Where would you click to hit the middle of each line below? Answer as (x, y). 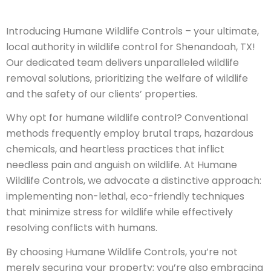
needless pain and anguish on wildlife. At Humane (122, 165)
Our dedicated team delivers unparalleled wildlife (122, 62)
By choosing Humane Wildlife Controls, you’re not (122, 252)
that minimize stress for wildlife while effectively (119, 212)
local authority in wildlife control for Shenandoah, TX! (131, 47)
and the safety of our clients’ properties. (102, 94)
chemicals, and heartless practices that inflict (115, 149)
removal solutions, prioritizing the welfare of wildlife (127, 78)
